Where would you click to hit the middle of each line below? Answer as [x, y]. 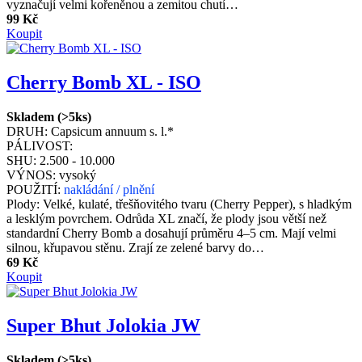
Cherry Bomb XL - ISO [104, 82]
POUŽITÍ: [34, 189]
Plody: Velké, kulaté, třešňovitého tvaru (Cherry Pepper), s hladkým [179, 204]
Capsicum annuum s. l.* [112, 131]
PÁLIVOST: [40, 145]
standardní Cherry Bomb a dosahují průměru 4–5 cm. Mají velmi [171, 233]
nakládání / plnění [109, 189]
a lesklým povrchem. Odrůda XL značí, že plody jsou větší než [166, 218]
